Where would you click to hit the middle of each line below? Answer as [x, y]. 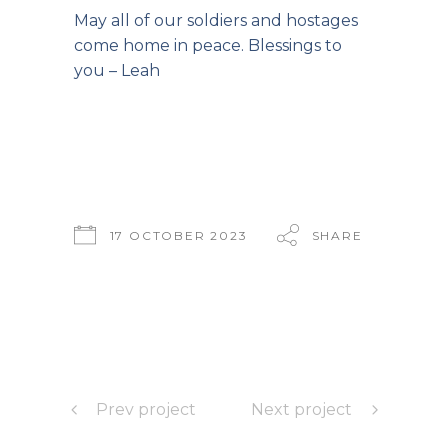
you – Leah [117, 70]
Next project [301, 409]
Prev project [146, 409]
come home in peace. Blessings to [208, 45]
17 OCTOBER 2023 [178, 235]
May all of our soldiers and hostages [216, 20]
